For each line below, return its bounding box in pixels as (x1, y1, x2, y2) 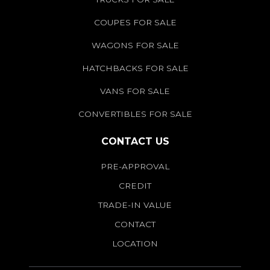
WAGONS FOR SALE (91, 40, 179, 51)
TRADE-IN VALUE (98, 200, 172, 210)
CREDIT (119, 181, 151, 191)
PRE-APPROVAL (101, 162, 169, 172)
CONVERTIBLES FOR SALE (78, 109, 192, 119)
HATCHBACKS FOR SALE (81, 63, 189, 74)
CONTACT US (101, 136, 169, 148)
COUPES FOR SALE (93, 17, 177, 28)
